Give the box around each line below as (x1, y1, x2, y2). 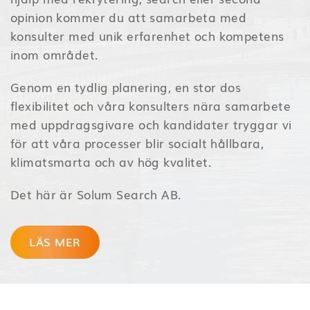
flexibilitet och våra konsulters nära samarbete (10, 96, 291, 114)
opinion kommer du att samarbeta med (10, 8, 247, 26)
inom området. (10, 45, 99, 63)
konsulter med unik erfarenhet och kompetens (10, 26, 284, 44)
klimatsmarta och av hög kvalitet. (10, 152, 212, 170)
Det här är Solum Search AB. (10, 185, 182, 203)
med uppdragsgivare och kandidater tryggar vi (10, 115, 292, 133)
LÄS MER (29, 232, 81, 250)
